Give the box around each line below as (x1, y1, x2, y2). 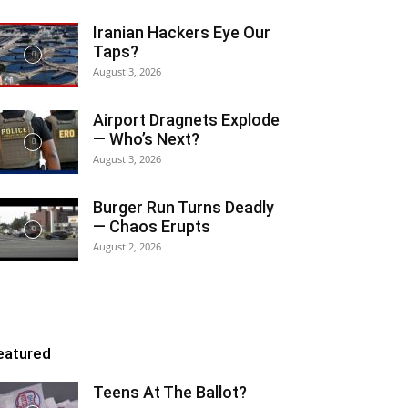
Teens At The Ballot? (93, 382, 247, 402)
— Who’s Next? (93, 129, 199, 148)
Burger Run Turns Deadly (93, 198, 274, 217)
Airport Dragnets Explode (93, 110, 280, 129)
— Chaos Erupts (93, 217, 210, 236)
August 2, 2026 (93, 240, 161, 253)
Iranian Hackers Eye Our (93, 23, 270, 42)
